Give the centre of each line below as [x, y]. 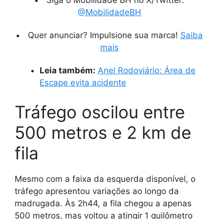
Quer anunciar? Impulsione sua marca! [104, 35]
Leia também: [67, 71]
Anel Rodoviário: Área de [147, 71]
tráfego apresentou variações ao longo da [97, 191]
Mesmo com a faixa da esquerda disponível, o [105, 179]
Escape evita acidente [83, 83]
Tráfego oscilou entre [100, 112]
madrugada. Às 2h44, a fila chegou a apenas [103, 203]
